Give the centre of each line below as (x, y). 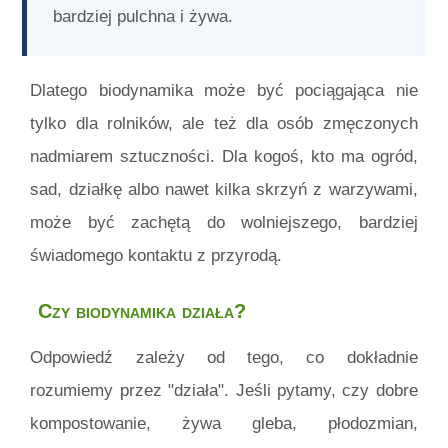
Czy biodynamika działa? (142, 311)
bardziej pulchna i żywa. (143, 17)
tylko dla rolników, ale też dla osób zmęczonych (224, 123)
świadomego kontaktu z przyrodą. (156, 255)
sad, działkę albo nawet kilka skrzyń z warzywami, (224, 189)
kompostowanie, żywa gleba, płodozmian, (224, 423)
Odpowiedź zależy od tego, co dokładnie (224, 357)
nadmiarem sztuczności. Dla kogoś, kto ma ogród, (224, 156)
